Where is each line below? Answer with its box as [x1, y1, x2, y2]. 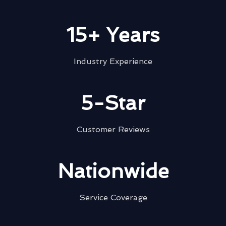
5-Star [81, 90, 145, 115]
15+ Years [67, 22, 159, 47]
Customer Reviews [76, 124, 150, 134]
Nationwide [57, 158, 169, 183]
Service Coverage [79, 192, 147, 202]
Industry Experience [74, 56, 152, 66]
